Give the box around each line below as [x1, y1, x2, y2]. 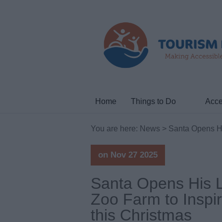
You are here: [91, 124, 140, 133]
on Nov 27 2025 [98, 150, 158, 160]
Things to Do [130, 97, 176, 106]
